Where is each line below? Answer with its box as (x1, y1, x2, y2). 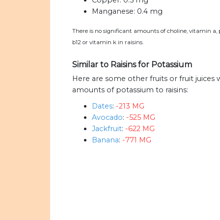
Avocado (92, 113, 123, 122)
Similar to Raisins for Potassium (72, 60, 192, 70)
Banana (92, 136, 119, 145)
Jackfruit (92, 124, 122, 134)
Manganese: (92, 7, 135, 16)
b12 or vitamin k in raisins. (72, 39, 143, 46)
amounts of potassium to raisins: (72, 85, 188, 95)
